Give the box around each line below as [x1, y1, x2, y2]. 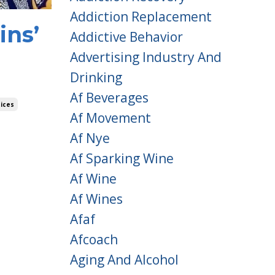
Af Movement [69, 109, 151, 126]
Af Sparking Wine [69, 149, 174, 167]
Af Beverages [69, 88, 149, 106]
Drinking [69, 68, 122, 86]
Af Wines [69, 190, 123, 207]
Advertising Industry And [69, 48, 222, 66]
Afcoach [69, 230, 118, 248]
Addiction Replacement [69, 7, 212, 25]
